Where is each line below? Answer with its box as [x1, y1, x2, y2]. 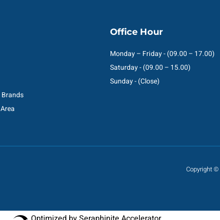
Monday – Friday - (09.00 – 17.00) [110, 48, 215, 59]
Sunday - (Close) [110, 76, 160, 86]
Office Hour [110, 26, 163, 37]
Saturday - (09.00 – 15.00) [110, 62, 191, 73]
